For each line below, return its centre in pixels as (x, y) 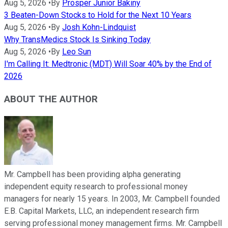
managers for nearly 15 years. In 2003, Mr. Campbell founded (112, 198)
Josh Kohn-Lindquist (99, 27)
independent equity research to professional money (96, 186)
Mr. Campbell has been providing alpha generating (92, 174)
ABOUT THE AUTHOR (51, 99)
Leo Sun (77, 52)
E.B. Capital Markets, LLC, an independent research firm (102, 211)
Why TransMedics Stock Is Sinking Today (77, 40)
